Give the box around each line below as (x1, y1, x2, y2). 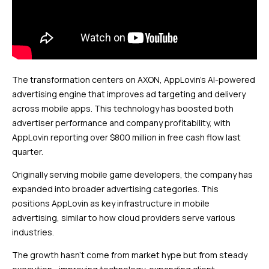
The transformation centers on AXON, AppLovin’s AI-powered (12, 73, 255, 85)
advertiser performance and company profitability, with (12, 116, 231, 128)
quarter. (12, 145, 43, 157)
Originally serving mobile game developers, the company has (12, 168, 253, 180)
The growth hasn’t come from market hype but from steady (12, 249, 247, 261)
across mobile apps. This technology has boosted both (12, 102, 234, 114)
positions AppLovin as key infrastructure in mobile (12, 197, 210, 209)
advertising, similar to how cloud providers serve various (12, 211, 235, 223)
